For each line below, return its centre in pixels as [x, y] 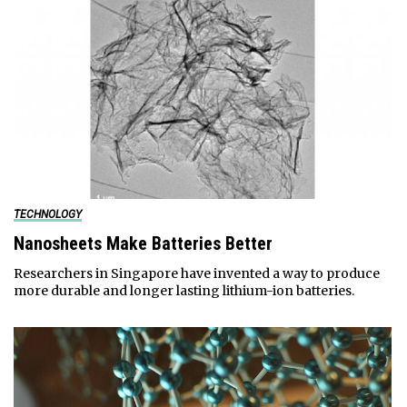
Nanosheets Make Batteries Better [143, 244]
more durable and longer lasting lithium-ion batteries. [184, 291]
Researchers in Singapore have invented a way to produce [196, 274]
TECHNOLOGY [47, 215]
